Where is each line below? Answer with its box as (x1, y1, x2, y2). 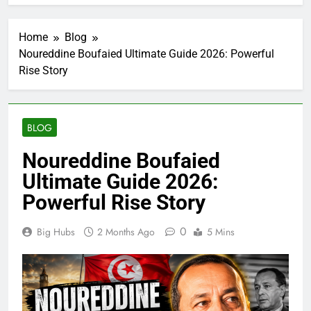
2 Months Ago (97, 225, 155, 239)
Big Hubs (37, 225, 75, 239)
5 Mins (207, 225, 235, 239)
